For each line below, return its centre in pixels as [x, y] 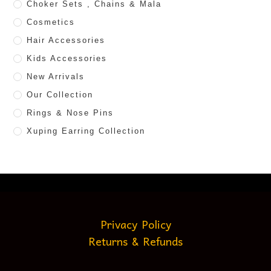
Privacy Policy [135, 224]
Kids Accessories [67, 58]
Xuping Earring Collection [86, 131]
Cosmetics [51, 22]
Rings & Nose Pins [70, 113]
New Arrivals [56, 76]
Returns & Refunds [135, 241]
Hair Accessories [66, 40]
